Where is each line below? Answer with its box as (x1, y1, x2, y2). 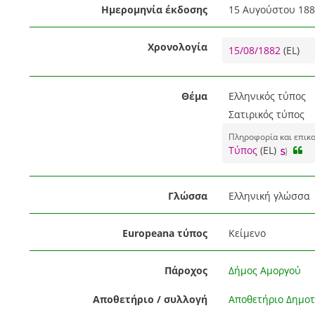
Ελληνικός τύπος (228, 89, 306, 103)
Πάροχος (164, 264, 207, 278)
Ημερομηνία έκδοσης (101, 3, 207, 17)
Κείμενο (228, 226, 266, 240)
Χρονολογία (147, 40, 207, 54)
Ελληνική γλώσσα (228, 189, 310, 203)
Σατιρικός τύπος (228, 108, 304, 122)
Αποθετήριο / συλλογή (92, 292, 207, 307)
